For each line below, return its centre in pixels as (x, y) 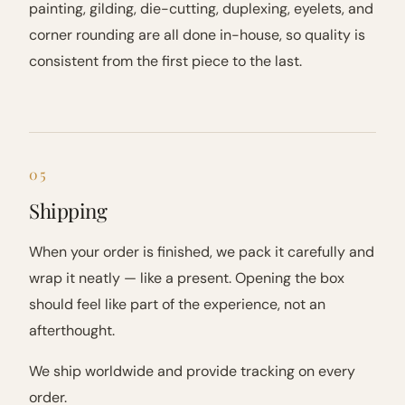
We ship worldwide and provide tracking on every (192, 371)
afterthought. (72, 330)
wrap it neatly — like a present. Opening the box (187, 278)
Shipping (68, 211)
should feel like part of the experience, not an (177, 304)
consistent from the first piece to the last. (165, 61)
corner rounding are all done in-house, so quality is (197, 35)
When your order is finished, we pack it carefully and (202, 252)
